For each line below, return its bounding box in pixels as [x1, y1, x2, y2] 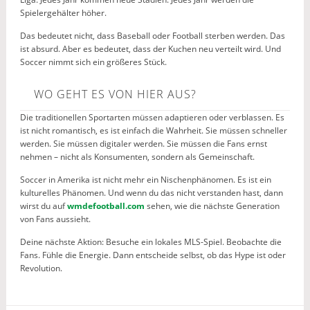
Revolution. [19, 262, 62, 274]
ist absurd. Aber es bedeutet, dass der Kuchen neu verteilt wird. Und [19, 43, 281, 55]
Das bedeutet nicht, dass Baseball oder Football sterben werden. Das [19, 30, 285, 42]
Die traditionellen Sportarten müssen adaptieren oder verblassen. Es [19, 111, 284, 123]
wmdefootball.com [66, 200, 145, 212]
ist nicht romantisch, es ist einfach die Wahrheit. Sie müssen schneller [19, 125, 287, 136]
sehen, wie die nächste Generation [144, 200, 280, 212]
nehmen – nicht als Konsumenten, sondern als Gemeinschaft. [19, 151, 255, 163]
